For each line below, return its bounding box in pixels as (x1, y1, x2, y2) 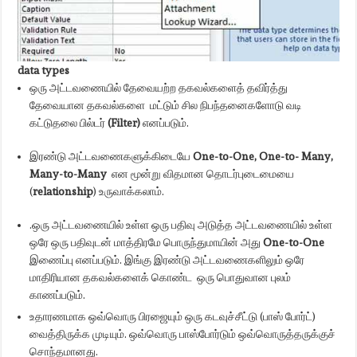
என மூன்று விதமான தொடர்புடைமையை (107, 167, 295, 180)
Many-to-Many (29, 167, 108, 180)
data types (18, 64, 70, 76)
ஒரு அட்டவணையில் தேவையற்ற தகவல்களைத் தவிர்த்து (29, 81, 288, 94)
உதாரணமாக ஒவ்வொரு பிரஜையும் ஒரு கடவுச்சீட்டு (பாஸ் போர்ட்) (29, 310, 316, 323)
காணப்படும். (29, 288, 86, 301)
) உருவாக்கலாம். (93, 185, 165, 198)
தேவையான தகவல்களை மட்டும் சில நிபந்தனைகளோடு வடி (29, 99, 303, 112)
